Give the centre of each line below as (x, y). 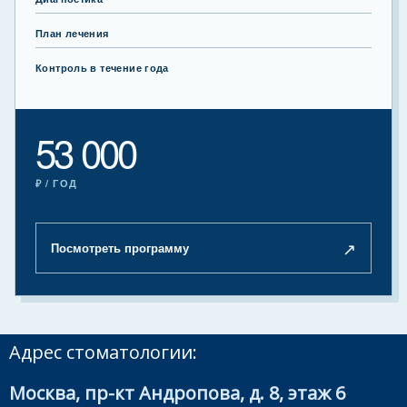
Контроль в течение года (102, 68)
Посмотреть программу (120, 248)
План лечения (72, 34)
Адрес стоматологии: (103, 352)
